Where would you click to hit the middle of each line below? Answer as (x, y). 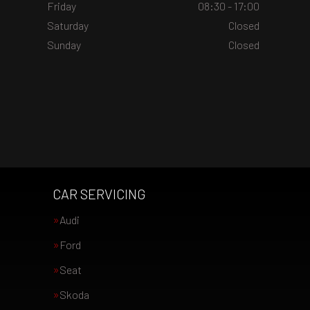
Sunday (64, 45)
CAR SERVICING (99, 194)
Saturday (67, 25)
